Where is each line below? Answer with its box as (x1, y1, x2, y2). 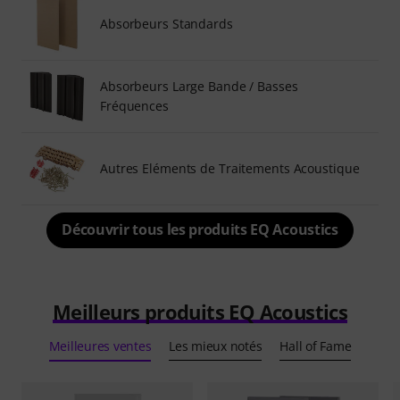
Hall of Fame (279, 337, 352, 354)
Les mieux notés (169, 337, 262, 354)
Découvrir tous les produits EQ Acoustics (62, 219, 338, 239)
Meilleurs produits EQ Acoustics (52, 297, 348, 325)
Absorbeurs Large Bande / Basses (100, 77, 298, 95)
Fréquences (100, 96, 169, 114)
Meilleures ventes (48, 337, 152, 354)
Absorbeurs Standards (100, 14, 233, 32)
